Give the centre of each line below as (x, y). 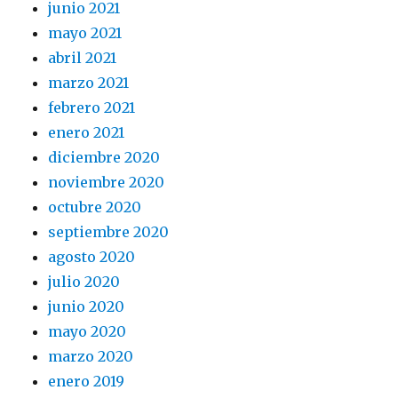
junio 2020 (87, 306)
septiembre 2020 (109, 231)
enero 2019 (87, 381)
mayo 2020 (88, 331)
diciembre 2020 (104, 157)
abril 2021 (83, 57)
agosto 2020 (92, 256)
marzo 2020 (91, 356)
